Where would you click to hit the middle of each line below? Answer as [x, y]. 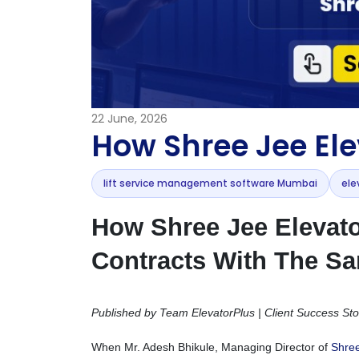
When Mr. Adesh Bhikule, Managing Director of [211, 347]
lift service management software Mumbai [210, 183]
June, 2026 [137, 119]
